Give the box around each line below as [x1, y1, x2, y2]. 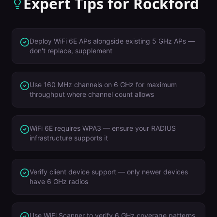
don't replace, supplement [30, 46, 112, 55]
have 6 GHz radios [30, 177, 88, 186]
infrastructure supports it [30, 134, 108, 142]
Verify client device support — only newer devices [30, 168, 188, 176]
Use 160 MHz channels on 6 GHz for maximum [30, 80, 177, 89]
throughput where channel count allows [30, 90, 154, 98]
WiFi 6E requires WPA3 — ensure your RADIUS [30, 124, 176, 132]
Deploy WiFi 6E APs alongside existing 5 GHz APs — [30, 37, 195, 45]
